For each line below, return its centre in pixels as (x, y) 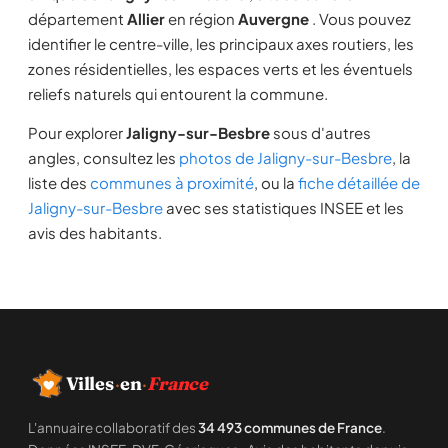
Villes (90, 383)
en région (201, 18)
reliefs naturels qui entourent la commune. (178, 93)
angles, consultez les (103, 157)
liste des (59, 182)
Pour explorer (77, 132)
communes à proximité (172, 182)
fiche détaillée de (359, 182)
